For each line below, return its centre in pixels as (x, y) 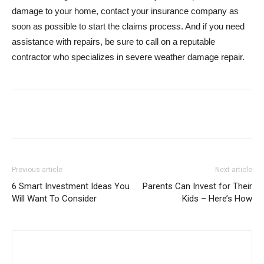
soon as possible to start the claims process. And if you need (128, 27)
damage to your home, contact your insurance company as (125, 11)
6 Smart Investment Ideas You (71, 187)
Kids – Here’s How (217, 199)
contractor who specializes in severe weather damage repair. (128, 57)
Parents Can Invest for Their (197, 187)
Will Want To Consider (54, 199)
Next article (234, 170)
